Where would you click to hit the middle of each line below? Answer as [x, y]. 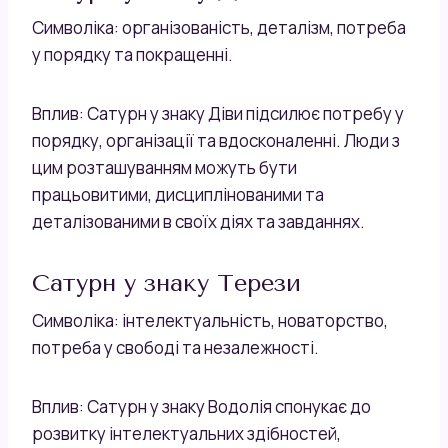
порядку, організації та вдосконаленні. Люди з [216, 140]
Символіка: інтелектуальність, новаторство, [210, 320]
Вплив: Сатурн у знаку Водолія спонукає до [201, 406]
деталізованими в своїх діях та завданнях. [198, 221]
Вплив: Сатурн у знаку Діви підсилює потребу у [218, 113]
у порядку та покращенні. [132, 54]
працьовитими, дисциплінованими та [178, 194]
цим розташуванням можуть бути [164, 167]
